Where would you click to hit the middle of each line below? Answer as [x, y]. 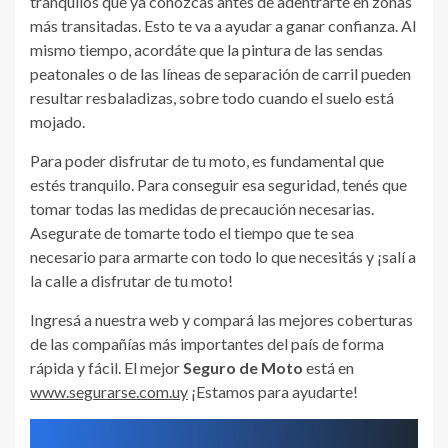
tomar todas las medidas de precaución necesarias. [202, 209]
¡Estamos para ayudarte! [273, 392]
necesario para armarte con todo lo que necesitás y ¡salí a [223, 257]
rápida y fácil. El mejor [106, 368]
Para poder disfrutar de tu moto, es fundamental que [207, 161]
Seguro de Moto [243, 368]
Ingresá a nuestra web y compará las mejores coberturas [221, 320]
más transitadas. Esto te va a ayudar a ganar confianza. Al [223, 26]
